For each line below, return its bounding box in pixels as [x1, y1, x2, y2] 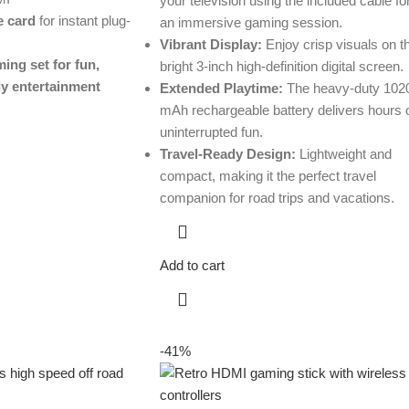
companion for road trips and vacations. [159, 190, 394, 206]
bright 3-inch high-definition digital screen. [159, 58, 404, 75]
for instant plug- [35, 13, 131, 29]
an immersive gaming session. [159, 15, 342, 31]
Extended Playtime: [159, 80, 283, 97]
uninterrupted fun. [159, 124, 263, 141]
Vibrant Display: [159, 37, 262, 53]
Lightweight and [295, 146, 392, 163]
